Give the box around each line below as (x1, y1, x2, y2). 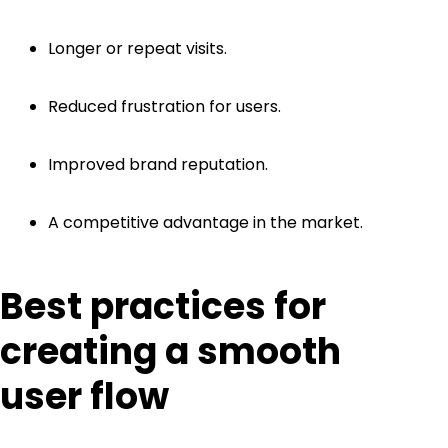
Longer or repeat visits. (48, 36, 227, 60)
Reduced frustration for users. (48, 94, 281, 118)
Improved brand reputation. (48, 152, 268, 176)
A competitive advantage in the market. (48, 210, 363, 234)
